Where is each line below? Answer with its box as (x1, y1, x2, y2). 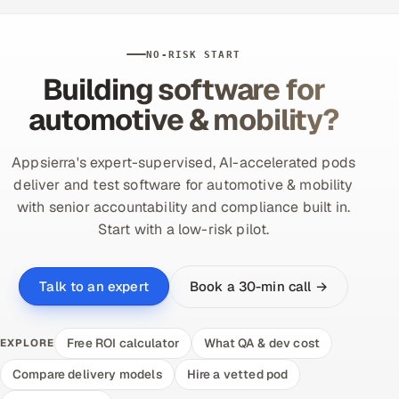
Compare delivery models (12, 365, 162, 382)
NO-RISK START (146, 48, 240, 61)
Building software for (42, 69, 325, 109)
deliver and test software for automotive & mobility (13, 175, 354, 194)
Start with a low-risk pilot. (97, 219, 270, 239)
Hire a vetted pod (186, 365, 289, 382)
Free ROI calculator (67, 334, 180, 351)
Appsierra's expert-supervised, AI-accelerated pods (12, 152, 356, 172)
